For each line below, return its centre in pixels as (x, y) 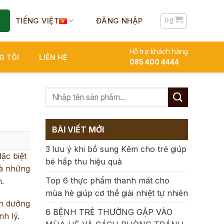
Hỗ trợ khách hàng (159, 51)
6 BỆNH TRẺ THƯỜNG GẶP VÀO (109, 212)
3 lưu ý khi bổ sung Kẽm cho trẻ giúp (116, 149)
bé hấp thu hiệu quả (84, 161)
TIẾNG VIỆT (37, 21)
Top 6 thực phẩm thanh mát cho (107, 180)
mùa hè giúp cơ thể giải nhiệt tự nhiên (117, 193)
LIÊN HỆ (53, 57)
